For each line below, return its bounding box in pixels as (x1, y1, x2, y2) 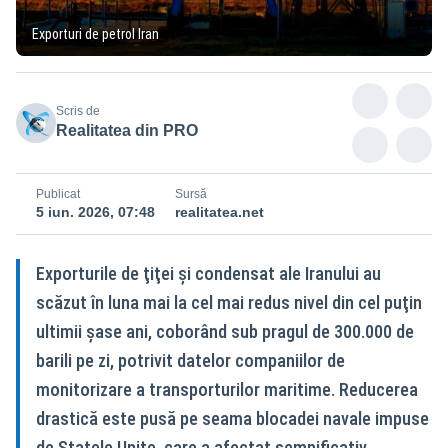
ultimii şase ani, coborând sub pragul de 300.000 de (36, 320, 414, 342)
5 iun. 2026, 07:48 (36, 203, 155, 220)
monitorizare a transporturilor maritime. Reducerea (36, 378, 418, 400)
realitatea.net (175, 203, 264, 220)
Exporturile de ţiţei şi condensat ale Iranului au (36, 262, 381, 284)
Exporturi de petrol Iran (32, 25, 159, 42)
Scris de (56, 103, 100, 118)
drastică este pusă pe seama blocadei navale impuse (36, 407, 429, 429)
